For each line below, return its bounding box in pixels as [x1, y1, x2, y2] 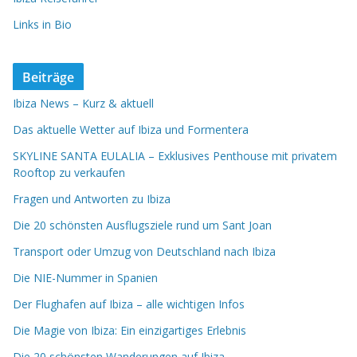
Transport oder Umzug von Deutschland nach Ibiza [13, 243, 276, 259]
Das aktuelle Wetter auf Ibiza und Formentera [13, 121, 249, 137]
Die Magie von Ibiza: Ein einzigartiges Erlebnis [13, 322, 246, 338]
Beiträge [22, 68, 75, 86]
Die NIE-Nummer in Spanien [13, 269, 158, 285]
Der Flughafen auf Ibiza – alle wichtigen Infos [13, 296, 245, 312]
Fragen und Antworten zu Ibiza [13, 190, 171, 206]
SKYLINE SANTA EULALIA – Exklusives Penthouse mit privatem [13, 147, 337, 163]
